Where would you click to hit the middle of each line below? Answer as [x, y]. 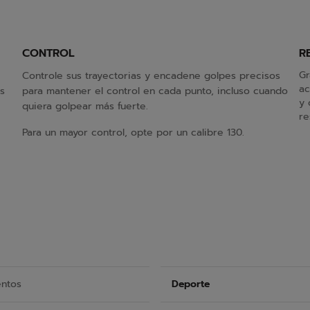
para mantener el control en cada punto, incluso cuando [155, 91]
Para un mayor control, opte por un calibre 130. [133, 133]
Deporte [191, 284]
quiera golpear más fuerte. [85, 106]
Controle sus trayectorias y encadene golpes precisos [151, 76]
